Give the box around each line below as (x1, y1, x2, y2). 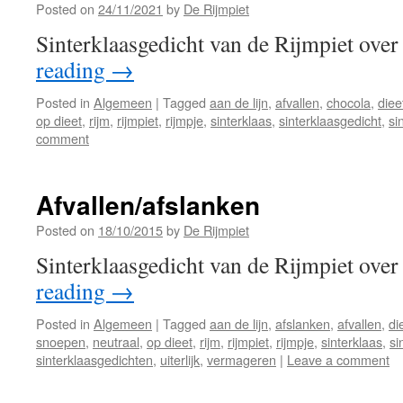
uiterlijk (160, 350, 200, 369)
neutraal (93, 332, 139, 351)
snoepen (36, 332, 85, 351)
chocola (327, 93, 371, 112)
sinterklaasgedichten (36, 350, 153, 369)
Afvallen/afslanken (36, 186, 260, 223)
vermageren (207, 350, 276, 369)
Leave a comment (287, 350, 390, 369)
